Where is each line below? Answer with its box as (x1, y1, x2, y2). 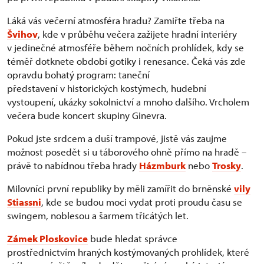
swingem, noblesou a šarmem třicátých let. (7, 209, 189, 222)
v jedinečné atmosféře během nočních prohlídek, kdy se (7, 41, 244, 54)
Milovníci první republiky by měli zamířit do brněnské (7, 182, 234, 195)
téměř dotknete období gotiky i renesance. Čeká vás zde (7, 55, 246, 68)
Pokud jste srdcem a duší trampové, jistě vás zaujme (7, 132, 227, 145)
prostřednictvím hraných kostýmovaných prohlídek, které (7, 246, 249, 259)
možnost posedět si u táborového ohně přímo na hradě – (7, 146, 247, 159)
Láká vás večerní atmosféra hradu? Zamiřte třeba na (7, 14, 225, 27)
